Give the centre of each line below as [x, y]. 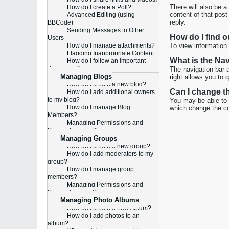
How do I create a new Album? [109, 208]
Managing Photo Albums [100, 200]
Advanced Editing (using [101, 15]
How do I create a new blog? [107, 84]
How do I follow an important [106, 61]
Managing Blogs [86, 76]
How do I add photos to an [103, 216]
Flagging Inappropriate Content [110, 53]
